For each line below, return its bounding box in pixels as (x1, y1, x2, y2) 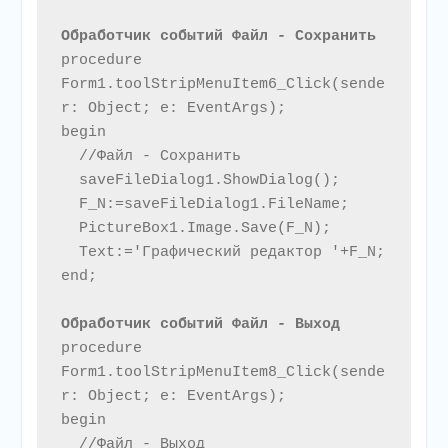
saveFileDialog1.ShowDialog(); (60, 172, 79, 190)
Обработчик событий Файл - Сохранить (60, 28, 385, 46)
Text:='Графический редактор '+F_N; (60, 244, 79, 262)
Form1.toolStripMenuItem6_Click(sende (60, 76, 385, 94)
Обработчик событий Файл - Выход (60, 316, 349, 334)
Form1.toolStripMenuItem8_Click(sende (60, 364, 385, 382)
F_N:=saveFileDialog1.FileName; (60, 196, 79, 214)
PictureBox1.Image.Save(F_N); (60, 220, 79, 238)
